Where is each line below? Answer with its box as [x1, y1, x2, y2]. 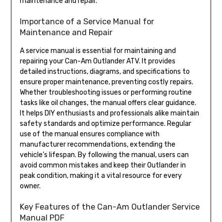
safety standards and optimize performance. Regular [19, 119, 191, 128]
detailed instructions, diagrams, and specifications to [19, 67, 190, 76]
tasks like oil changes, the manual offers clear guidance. [19, 99, 196, 108]
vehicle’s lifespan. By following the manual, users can [19, 151, 189, 160]
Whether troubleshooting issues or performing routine [19, 88, 192, 97]
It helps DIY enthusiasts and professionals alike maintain [19, 109, 199, 118]
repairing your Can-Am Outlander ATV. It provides [19, 57, 175, 66]
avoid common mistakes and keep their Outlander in [19, 161, 186, 170]
